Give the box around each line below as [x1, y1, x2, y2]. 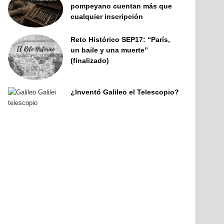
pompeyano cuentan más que [70, 2, 172, 10]
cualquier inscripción [70, 12, 143, 21]
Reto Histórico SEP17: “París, [70, 35, 170, 43]
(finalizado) [70, 56, 109, 64]
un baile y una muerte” [70, 45, 148, 54]
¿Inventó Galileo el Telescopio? [70, 88, 179, 96]
